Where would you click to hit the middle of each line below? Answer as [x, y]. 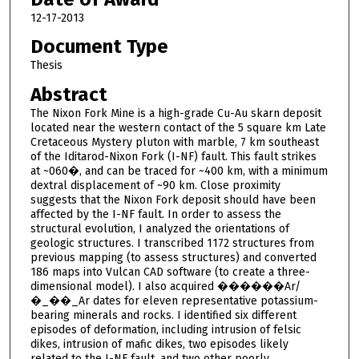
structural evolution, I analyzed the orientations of [159, 228]
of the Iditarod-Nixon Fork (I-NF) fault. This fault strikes [173, 156]
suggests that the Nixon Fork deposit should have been [173, 200]
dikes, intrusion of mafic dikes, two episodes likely [159, 344]
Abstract [69, 94]
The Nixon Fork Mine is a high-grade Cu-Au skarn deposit [175, 113]
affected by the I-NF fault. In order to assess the [155, 214]
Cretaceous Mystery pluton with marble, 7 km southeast [174, 142]
